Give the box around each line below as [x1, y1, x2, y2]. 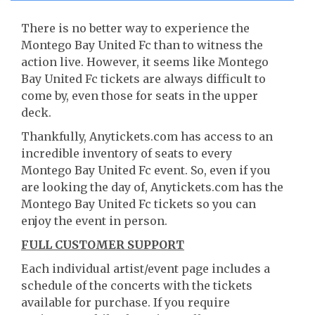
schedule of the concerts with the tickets [21, 278, 252, 292]
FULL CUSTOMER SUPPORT [21, 238, 184, 252]
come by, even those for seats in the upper [21, 89, 258, 103]
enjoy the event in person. [21, 214, 167, 228]
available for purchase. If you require [21, 295, 230, 309]
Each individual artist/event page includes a [21, 262, 270, 276]
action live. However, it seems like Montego [21, 55, 269, 69]
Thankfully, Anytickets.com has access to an [21, 129, 273, 143]
